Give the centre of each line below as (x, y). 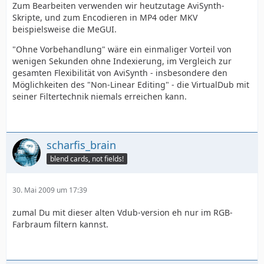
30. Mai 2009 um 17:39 (50, 190)
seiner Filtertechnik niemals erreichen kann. (100, 96)
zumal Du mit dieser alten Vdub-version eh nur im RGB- (123, 212)
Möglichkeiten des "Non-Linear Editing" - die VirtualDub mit (131, 85)
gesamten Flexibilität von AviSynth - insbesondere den (120, 73)
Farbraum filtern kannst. (60, 224)
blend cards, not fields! (87, 159)
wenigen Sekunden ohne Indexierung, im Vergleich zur (122, 61)
